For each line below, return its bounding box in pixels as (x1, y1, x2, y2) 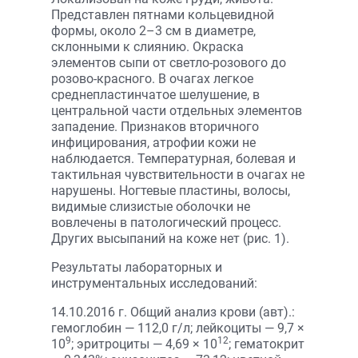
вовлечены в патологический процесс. (51, 215, 281, 230)
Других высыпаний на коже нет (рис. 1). (51, 231, 289, 246)
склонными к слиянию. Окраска (51, 39, 244, 54)
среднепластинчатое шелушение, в (51, 87, 260, 102)
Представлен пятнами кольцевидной (51, 7, 274, 22)
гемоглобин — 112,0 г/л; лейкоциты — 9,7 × (51, 320, 304, 336)
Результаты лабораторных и (51, 260, 222, 275)
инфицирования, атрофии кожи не (51, 135, 256, 150)
